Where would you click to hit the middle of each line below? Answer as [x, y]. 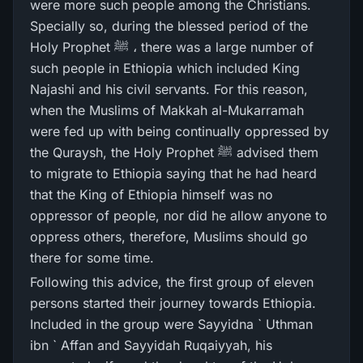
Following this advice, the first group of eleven [172, 282]
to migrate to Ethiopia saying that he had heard [173, 173]
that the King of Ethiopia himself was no [152, 194]
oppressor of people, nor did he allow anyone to [179, 216]
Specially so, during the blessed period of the [169, 26]
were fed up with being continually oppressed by [179, 131]
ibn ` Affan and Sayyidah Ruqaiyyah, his [151, 345]
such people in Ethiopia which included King [165, 68]
